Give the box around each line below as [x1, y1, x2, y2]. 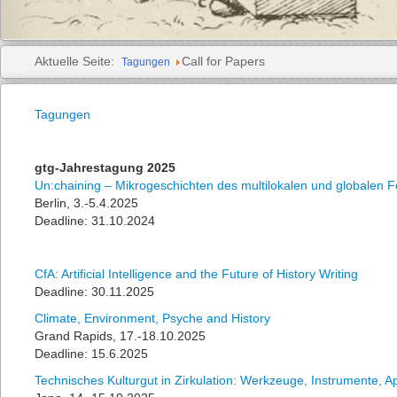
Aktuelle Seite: [35, 54, 121, 68]
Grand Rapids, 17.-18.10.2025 [35, 329, 206, 343]
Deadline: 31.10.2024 [35, 214, 160, 228]
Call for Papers [182, 54, 265, 68]
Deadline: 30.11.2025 [35, 284, 159, 299]
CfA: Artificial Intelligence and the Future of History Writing [35, 267, 359, 281]
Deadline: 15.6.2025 [35, 346, 152, 361]
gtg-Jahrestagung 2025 [35, 160, 176, 175]
